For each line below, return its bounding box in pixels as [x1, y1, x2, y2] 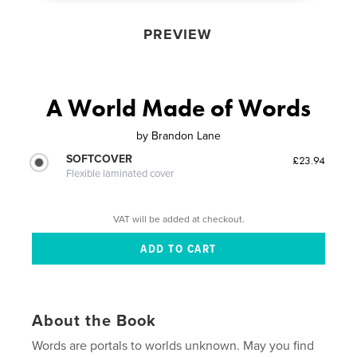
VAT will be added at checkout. [112, 214, 245, 226]
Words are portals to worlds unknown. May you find [32, 338, 315, 355]
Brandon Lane [151, 128, 221, 143]
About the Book [32, 312, 157, 331]
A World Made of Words [46, 92, 311, 124]
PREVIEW [143, 25, 212, 43]
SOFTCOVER [66, 151, 133, 166]
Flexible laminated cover [66, 167, 175, 180]
